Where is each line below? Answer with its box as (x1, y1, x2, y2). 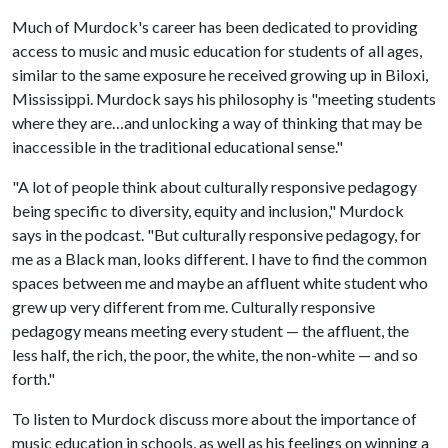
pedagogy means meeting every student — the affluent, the (12, 321, 409, 340)
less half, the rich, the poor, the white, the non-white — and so (12, 345, 418, 364)
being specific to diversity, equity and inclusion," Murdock (12, 201, 404, 220)
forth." (12, 369, 55, 388)
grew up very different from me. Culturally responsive (12, 297, 375, 316)
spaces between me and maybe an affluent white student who (12, 273, 428, 292)
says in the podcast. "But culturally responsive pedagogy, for (12, 225, 421, 244)
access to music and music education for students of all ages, (12, 41, 422, 60)
